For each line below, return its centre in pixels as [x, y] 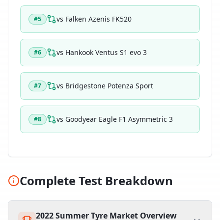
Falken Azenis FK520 [98, 19]
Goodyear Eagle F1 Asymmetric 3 [119, 119]
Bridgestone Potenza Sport [109, 86]
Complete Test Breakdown [96, 180]
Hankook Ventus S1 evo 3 [106, 52]
